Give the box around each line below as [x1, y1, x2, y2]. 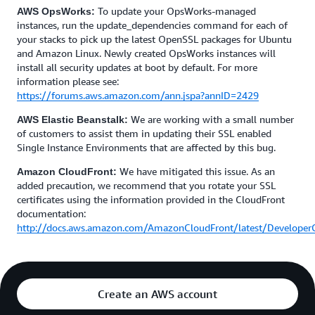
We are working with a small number [131, 113, 294, 125]
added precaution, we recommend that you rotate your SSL [17, 179, 276, 191]
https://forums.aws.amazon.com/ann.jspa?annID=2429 [17, 89, 259, 101]
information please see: [17, 75, 119, 87]
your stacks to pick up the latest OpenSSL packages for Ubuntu [17, 33, 292, 45]
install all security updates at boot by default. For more [17, 61, 257, 73]
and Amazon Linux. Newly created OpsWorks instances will [17, 47, 276, 59]
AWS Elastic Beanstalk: [17, 114, 131, 125]
